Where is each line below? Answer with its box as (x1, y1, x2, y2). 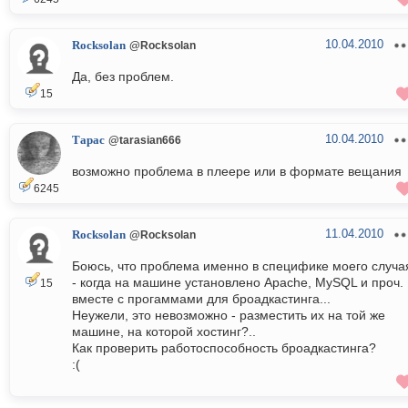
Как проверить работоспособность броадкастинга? (72, 341, 376, 356)
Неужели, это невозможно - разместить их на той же (72, 308, 385, 323)
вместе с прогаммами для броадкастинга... (72, 291, 331, 307)
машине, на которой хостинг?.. (72, 324, 256, 340)
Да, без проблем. (72, 69, 174, 85)
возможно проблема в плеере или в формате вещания (72, 164, 402, 179)
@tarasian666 (108, 134, 181, 147)
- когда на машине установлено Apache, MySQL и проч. (72, 275, 403, 291)
